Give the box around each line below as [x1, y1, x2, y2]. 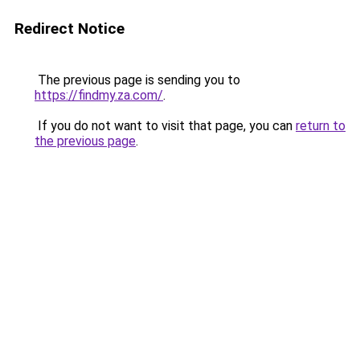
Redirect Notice [14, 19, 125, 38]
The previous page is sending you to [35, 72, 240, 88]
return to [296, 118, 346, 133]
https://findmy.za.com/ [35, 88, 163, 103]
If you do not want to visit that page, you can [35, 118, 296, 133]
